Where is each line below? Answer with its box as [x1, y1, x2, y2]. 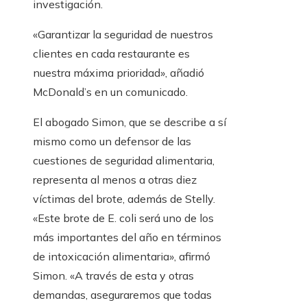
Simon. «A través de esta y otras [33, 269, 194, 283]
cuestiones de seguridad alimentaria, [33, 153, 214, 168]
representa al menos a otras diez [33, 173, 197, 187]
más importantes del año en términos [33, 230, 221, 245]
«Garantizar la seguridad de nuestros [33, 27, 213, 42]
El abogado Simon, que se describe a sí [33, 115, 226, 130]
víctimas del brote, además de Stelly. [33, 192, 215, 206]
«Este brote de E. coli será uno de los [33, 211, 214, 225]
